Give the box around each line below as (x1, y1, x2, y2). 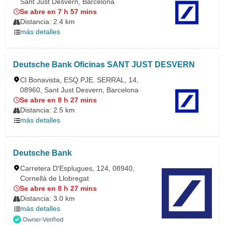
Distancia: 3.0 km (20, 194, 75, 202)
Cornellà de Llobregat (20, 174, 89, 182)
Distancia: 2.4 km (20, 18, 75, 26)
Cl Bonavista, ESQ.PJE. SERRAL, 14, (20, 76, 139, 84)
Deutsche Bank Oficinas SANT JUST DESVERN (13, 60, 195, 69)
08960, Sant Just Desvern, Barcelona (20, 86, 139, 94)
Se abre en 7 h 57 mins (20, 8, 97, 16)
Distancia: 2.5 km (20, 106, 75, 114)
